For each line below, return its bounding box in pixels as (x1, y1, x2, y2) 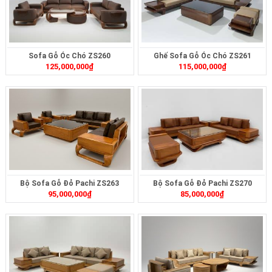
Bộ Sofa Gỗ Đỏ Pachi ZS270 (152, 178, 252, 188)
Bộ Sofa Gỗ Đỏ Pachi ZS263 (20, 178, 120, 188)
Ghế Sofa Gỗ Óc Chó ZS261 (153, 51, 251, 60)
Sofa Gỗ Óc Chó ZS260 (29, 51, 111, 60)
